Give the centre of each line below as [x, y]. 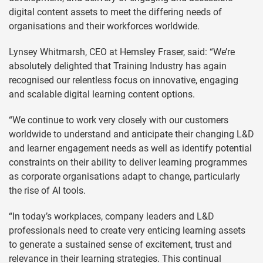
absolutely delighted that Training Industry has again [118, 66]
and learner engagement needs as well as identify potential [130, 148]
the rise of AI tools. [48, 190]
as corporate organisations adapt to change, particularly [124, 176]
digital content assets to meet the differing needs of [115, 12]
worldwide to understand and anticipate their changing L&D [131, 134]
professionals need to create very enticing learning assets [127, 230]
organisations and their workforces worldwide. [105, 26]
